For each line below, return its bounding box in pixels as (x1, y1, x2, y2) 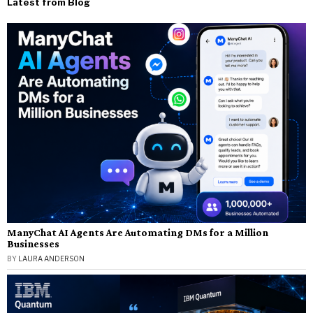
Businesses (7, 237, 59, 249)
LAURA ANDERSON (18, 254, 85, 263)
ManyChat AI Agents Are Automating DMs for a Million (7, 226, 268, 238)
